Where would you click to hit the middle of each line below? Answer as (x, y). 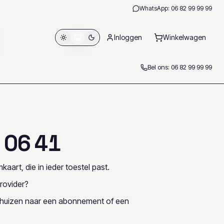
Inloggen (128, 37)
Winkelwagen (184, 37)
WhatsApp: (155, 8)
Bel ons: (159, 67)
